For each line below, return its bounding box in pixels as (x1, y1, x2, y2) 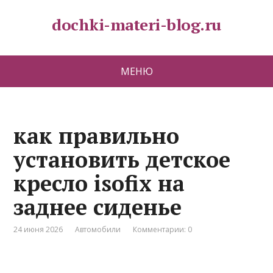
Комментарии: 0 (133, 224, 193, 235)
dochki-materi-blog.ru (52, 14, 221, 35)
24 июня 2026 (13, 224, 63, 235)
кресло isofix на (13, 169, 185, 197)
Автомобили (75, 224, 121, 235)
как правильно (13, 121, 180, 150)
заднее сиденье (13, 193, 182, 221)
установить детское (13, 145, 231, 174)
